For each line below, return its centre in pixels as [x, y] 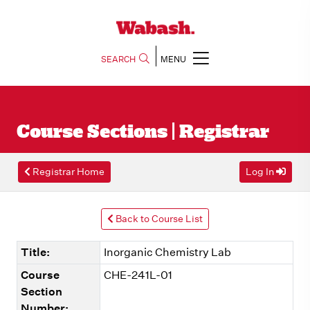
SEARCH [118, 59]
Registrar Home [67, 172]
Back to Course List [158, 219]
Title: [35, 252]
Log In [261, 172]
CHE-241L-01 [138, 275]
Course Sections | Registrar [143, 133]
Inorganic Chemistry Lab [167, 252]
